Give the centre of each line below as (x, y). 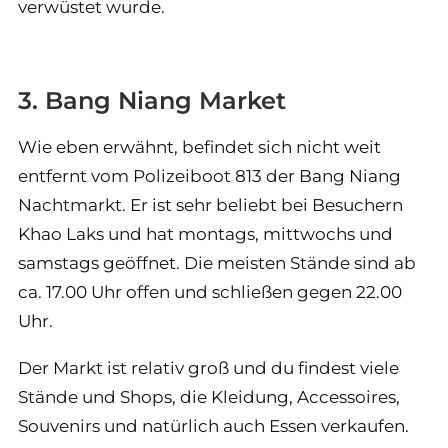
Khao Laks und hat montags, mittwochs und (205, 234)
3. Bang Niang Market (152, 101)
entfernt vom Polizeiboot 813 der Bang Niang (209, 176)
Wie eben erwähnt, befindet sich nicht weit (199, 147)
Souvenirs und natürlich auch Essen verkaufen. (213, 426)
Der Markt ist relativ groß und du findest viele (208, 368)
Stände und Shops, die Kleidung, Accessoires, (209, 397)
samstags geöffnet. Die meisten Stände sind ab (217, 263)
